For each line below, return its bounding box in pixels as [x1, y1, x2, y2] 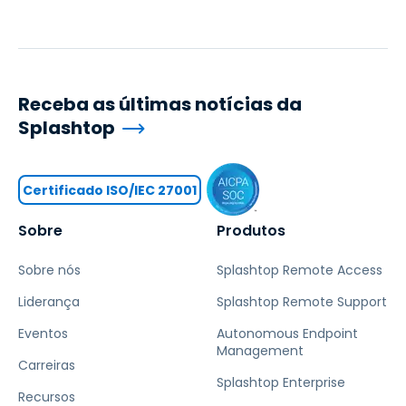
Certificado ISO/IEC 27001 [23, 180, 197, 199]
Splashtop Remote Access [217, 261, 382, 279]
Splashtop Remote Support [217, 293, 387, 311]
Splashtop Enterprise [217, 373, 345, 391]
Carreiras [18, 356, 75, 374]
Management [217, 342, 304, 360]
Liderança [18, 293, 80, 311]
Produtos [217, 220, 285, 241]
